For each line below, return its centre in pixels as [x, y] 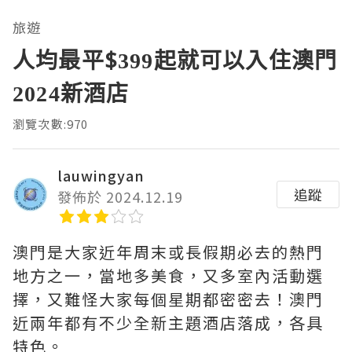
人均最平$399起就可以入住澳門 [175, 59]
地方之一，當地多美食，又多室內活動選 [168, 275]
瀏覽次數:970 [51, 123]
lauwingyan [101, 175]
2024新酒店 [71, 92]
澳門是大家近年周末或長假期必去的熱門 [168, 251]
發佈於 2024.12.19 [120, 196]
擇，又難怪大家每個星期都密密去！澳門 [168, 299]
